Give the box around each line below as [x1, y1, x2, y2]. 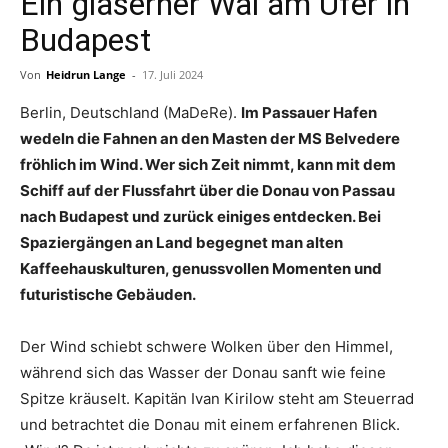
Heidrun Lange [46, 67, 126, 82]
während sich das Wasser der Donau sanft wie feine [20, 363, 386, 382]
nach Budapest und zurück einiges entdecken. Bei [20, 207, 381, 226]
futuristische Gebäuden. [20, 285, 196, 304]
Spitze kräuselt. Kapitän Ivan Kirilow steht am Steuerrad [20, 389, 414, 408]
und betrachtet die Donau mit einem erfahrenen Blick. [20, 415, 400, 434]
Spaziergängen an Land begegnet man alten [20, 233, 343, 252]
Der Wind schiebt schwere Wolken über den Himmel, [20, 337, 393, 356]
